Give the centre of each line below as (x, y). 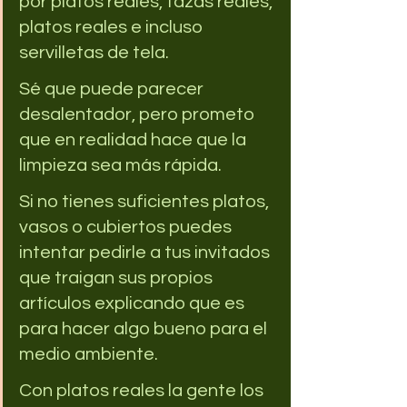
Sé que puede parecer (113, 89)
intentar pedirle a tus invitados (146, 252)
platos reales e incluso (113, 27)
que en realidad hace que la (134, 139)
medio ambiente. (90, 354)
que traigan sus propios (118, 278)
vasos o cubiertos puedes (127, 227)
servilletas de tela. (94, 52)
